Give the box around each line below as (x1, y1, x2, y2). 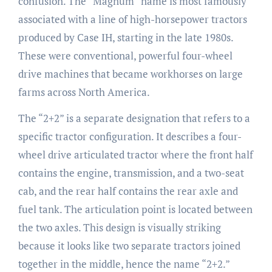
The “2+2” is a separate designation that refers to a (18, 110, 250, 125)
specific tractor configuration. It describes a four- (18, 129, 242, 143)
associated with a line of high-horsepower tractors (18, 12, 247, 26)
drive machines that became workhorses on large (18, 66, 243, 81)
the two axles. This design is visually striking (18, 220, 221, 234)
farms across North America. (18, 84, 150, 99)
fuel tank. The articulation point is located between (18, 202, 253, 216)
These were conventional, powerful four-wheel (18, 48, 233, 63)
